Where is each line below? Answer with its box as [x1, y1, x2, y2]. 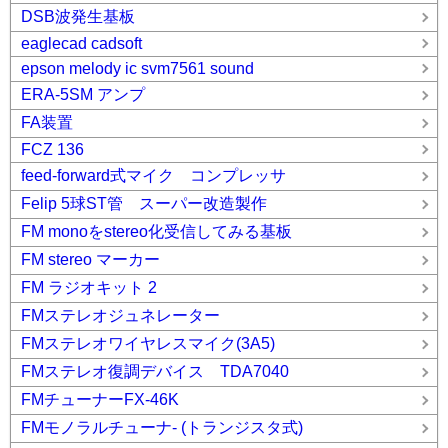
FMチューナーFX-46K [21, 391, 179, 409]
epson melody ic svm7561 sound [21, 60, 254, 78]
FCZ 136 [21, 141, 84, 159]
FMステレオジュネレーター [21, 307, 220, 325]
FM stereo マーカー [21, 251, 160, 269]
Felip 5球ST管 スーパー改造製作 [21, 195, 267, 213]
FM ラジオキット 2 [21, 279, 157, 297]
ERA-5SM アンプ [21, 86, 145, 104]
